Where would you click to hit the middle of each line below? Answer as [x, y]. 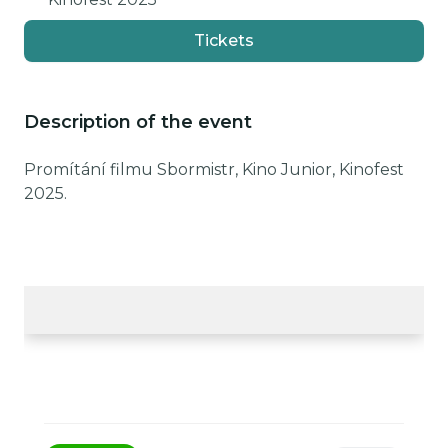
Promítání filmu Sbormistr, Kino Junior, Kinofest [214, 169]
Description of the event [138, 122]
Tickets [224, 40]
